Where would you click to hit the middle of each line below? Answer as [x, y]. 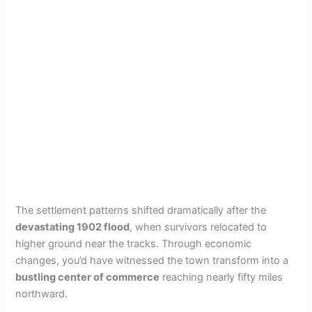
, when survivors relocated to [198, 227]
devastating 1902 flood [73, 227]
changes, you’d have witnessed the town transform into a [152, 261]
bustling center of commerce [88, 278]
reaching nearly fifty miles [221, 278]
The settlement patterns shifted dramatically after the [141, 211]
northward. [42, 294]
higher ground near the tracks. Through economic [134, 244]
